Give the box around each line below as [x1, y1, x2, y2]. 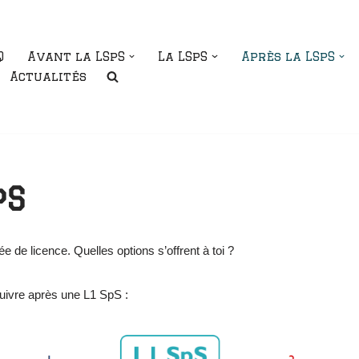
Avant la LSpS [26, 49, 125, 63]
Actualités [9, 69, 87, 83]
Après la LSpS [240, 49, 335, 63]
